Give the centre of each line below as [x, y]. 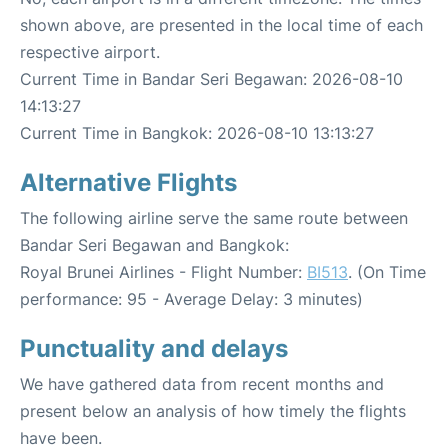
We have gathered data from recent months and [202, 384]
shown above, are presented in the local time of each [221, 25]
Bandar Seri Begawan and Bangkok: [154, 245]
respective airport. [90, 52]
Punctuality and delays [154, 349]
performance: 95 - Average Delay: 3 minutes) [191, 299]
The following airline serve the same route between [214, 218]
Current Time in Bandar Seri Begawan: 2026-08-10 [211, 79]
